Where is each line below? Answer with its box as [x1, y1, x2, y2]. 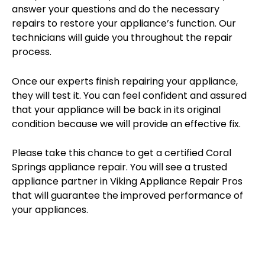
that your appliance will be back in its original [12, 102, 221, 117]
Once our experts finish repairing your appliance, [12, 74, 238, 88]
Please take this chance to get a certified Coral [12, 146, 231, 160]
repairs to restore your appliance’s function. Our [12, 16, 236, 30]
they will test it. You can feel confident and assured [12, 88, 247, 102]
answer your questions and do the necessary [12, 2, 219, 16]
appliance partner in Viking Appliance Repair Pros [12, 174, 243, 189]
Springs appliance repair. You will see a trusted [12, 160, 227, 174]
